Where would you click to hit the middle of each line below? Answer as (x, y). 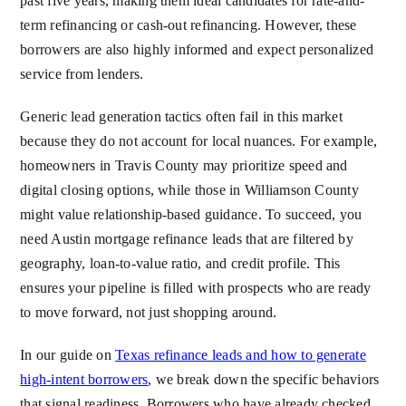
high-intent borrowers (84, 380)
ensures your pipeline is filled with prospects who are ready (196, 288)
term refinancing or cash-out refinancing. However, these (188, 25)
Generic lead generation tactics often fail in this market (181, 117)
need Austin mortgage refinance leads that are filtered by (187, 239)
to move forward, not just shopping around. (149, 313)
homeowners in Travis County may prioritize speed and (184, 166)
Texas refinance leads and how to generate (241, 355)
